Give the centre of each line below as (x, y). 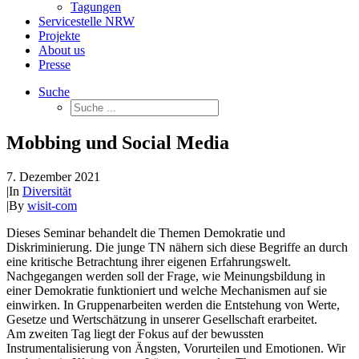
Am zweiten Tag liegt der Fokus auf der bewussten (135, 333)
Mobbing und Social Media (118, 142)
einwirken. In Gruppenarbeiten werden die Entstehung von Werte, (173, 305)
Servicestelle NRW (87, 21)
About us (62, 50)
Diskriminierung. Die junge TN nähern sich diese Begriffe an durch (177, 247)
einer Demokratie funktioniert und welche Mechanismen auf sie (167, 290)
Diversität (47, 191)
